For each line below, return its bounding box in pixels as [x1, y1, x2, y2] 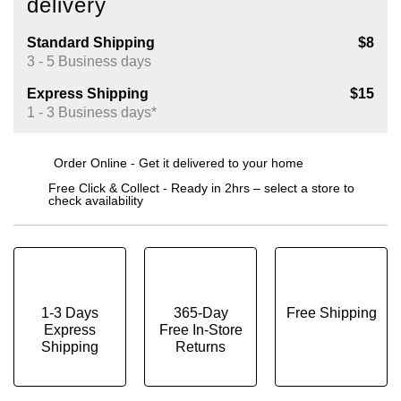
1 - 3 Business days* [27, 105, 157, 121]
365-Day [173, 305, 228, 321]
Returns [175, 339, 226, 355]
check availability [48, 192, 144, 208]
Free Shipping [286, 305, 377, 321]
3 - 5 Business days [27, 54, 151, 70]
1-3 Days [41, 305, 98, 321]
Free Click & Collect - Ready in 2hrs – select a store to [48, 180, 355, 195]
